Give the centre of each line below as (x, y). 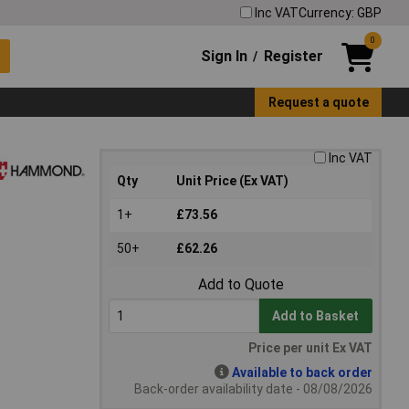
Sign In (225, 56)
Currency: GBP (340, 12)
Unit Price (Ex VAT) (232, 181)
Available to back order (302, 373)
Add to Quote (241, 285)
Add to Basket (316, 316)
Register (293, 56)
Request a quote (318, 102)
